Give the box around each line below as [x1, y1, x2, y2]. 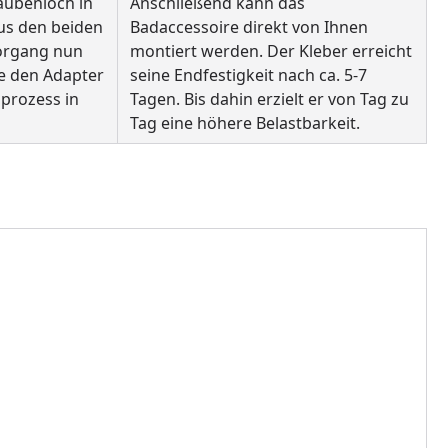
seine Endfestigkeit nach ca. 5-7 [130, 64, 367, 86]
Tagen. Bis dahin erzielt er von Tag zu [130, 88, 409, 110]
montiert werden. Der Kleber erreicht [130, 40, 412, 62]
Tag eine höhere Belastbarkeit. [130, 112, 360, 134]
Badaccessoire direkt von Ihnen [130, 16, 368, 38]
